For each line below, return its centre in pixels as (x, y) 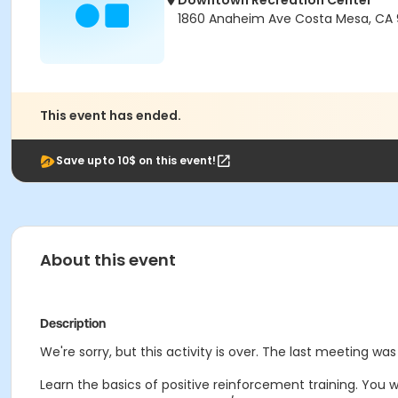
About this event (108, 260)
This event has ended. (111, 115)
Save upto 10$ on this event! (136, 160)
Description (73, 323)
